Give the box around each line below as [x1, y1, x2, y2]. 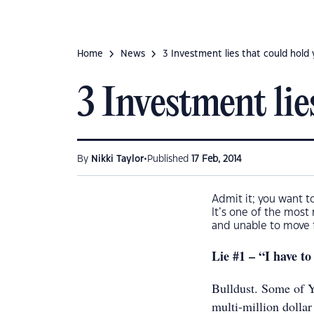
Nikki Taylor [91, 155, 144, 163]
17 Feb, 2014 [191, 155, 242, 163]
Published [147, 155, 191, 163]
